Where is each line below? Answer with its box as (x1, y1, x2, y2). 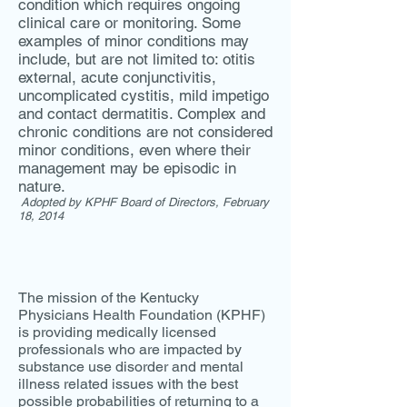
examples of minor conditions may (18, 32, 249, 50)
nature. (18, 177, 65, 195)
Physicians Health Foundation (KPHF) (18, 306, 265, 323)
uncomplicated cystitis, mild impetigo (18, 86, 269, 104)
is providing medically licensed (18, 323, 216, 341)
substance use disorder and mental (18, 358, 243, 375)
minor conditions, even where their (18, 141, 251, 159)
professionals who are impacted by (18, 341, 242, 358)
